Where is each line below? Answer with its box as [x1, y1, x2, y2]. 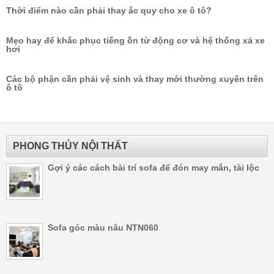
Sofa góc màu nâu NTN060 [48, 222, 158, 232]
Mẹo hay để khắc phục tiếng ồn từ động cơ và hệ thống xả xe [6, 35, 265, 45]
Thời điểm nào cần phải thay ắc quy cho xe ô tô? [6, 5, 212, 15]
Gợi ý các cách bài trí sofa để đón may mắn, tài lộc [48, 162, 259, 172]
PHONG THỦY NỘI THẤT [13, 140, 128, 151]
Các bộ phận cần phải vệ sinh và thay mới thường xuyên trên [6, 73, 264, 84]
